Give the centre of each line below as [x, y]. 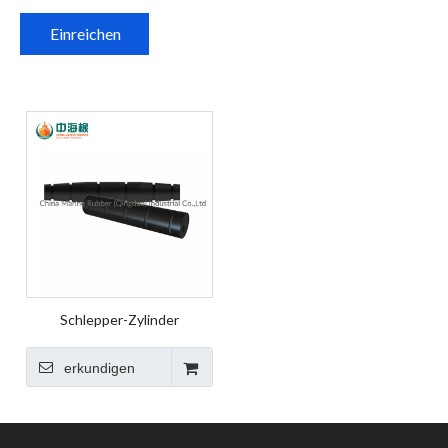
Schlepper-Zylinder [119, 319]
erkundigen [99, 368]
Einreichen [85, 33]
